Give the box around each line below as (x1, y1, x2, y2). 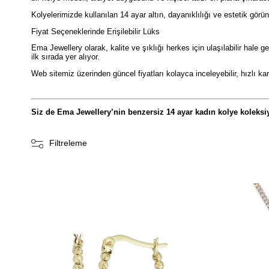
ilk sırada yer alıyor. (31, 52, 100, 62)
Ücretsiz (163, 201, 196, 211)
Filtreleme (49, 138, 87, 148)
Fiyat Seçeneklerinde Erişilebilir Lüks (31, 26, 160, 36)
